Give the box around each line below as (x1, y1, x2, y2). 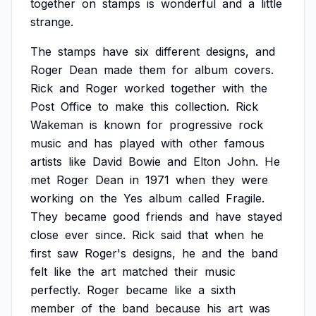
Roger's (85, 246, 126, 260)
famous (224, 136, 265, 150)
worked (124, 81, 164, 95)
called (188, 191, 219, 205)
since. (95, 228, 126, 242)
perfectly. (30, 283, 80, 297)
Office (61, 99, 92, 114)
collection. (175, 99, 229, 114)
